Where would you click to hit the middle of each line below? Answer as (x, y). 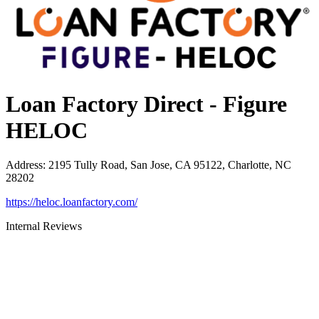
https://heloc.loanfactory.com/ (72, 202)
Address (24, 165)
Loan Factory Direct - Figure (146, 104)
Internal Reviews (44, 226)
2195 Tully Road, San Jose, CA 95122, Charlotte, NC (170, 165)
